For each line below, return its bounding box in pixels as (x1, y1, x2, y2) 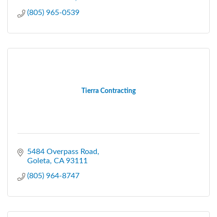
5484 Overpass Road (27, 147, 97, 155)
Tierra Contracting (81, 87, 136, 94)
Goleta (27, 156, 50, 165)
